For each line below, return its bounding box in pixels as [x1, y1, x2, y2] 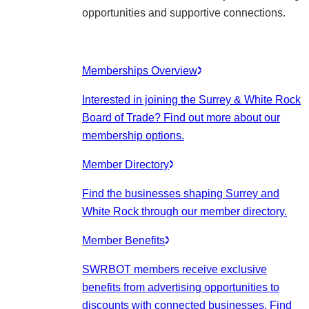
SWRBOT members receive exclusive [82, 263, 267, 275]
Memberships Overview [82, 65, 197, 77]
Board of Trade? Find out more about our [82, 112, 280, 123]
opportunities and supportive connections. [82, 7, 286, 19]
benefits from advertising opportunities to [82, 281, 279, 293]
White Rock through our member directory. [82, 206, 287, 217]
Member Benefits [82, 235, 165, 246]
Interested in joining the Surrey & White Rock [82, 94, 301, 106]
